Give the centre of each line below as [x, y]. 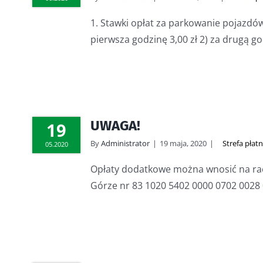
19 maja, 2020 [183, 143]
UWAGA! [115, 126]
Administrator [125, 143]
